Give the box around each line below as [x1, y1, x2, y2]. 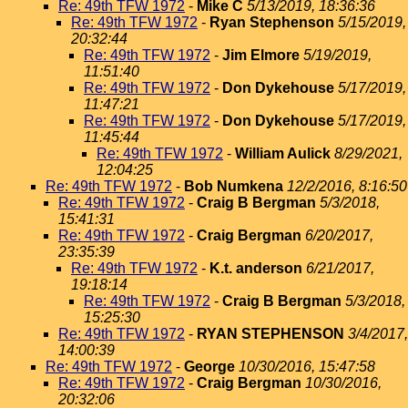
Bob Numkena [184, 178, 283, 194]
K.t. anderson [209, 260, 302, 276]
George [184, 359, 235, 374]
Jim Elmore [222, 47, 300, 63]
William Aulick [235, 146, 331, 161]
